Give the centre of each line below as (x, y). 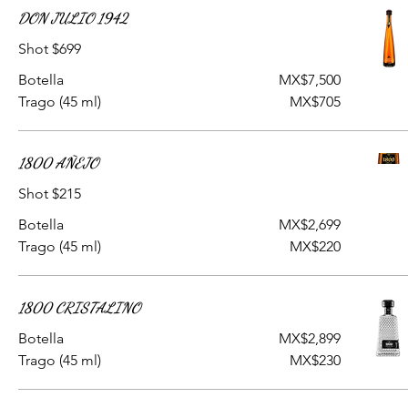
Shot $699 (50, 49)
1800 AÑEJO (58, 163)
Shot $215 (50, 194)
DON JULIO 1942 (73, 18)
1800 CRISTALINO (79, 307)
